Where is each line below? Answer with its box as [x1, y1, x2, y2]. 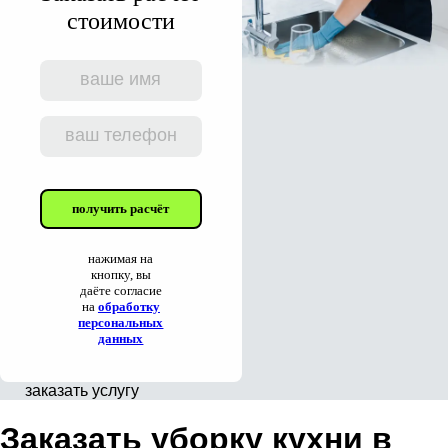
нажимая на [88, 250, 154, 266]
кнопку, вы [90, 266, 151, 282]
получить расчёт [72, 200, 170, 216]
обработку [97, 298, 160, 314]
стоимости [66, 7, 175, 34]
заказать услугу [25, 381, 139, 399]
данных [98, 330, 144, 346]
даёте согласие [79, 282, 162, 298]
